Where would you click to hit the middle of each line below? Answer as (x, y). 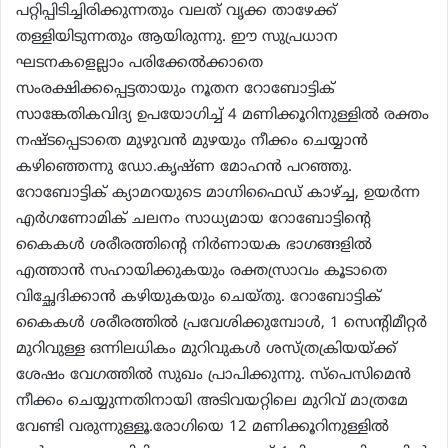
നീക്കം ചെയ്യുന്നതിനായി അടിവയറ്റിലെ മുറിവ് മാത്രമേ (212, 401)
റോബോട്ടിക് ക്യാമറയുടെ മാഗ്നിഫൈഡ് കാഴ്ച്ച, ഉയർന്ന (218, 193)
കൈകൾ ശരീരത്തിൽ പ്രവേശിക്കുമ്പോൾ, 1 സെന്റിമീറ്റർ (221, 323)
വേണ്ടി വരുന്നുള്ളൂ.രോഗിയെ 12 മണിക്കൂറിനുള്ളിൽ (202, 427)
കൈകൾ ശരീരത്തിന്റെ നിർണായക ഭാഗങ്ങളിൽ (194, 245)
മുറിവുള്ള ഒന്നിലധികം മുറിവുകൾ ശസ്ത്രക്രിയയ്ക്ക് (206, 349)
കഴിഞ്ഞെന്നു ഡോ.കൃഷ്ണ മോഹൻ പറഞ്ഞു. (184, 167)
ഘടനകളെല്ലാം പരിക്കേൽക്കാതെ (139, 63)
